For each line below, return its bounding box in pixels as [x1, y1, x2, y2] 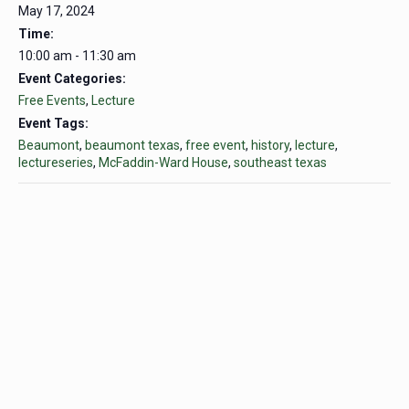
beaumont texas [85, 138, 180, 153]
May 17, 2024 [18, 4, 95, 19]
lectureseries [18, 155, 93, 171]
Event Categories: [18, 71, 126, 87]
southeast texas [234, 155, 327, 171]
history [251, 138, 289, 153]
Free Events [18, 93, 86, 109]
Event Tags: [18, 116, 89, 131]
